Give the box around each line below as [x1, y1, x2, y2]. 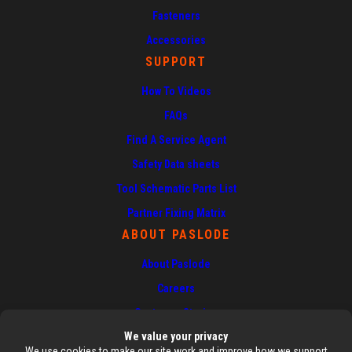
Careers [157, 281, 195, 295]
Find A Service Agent [126, 133, 226, 146]
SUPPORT [145, 53, 207, 69]
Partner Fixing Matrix [126, 206, 225, 219]
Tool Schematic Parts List [115, 181, 236, 195]
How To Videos [141, 84, 211, 97]
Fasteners [152, 9, 200, 22]
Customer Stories [134, 306, 218, 319]
